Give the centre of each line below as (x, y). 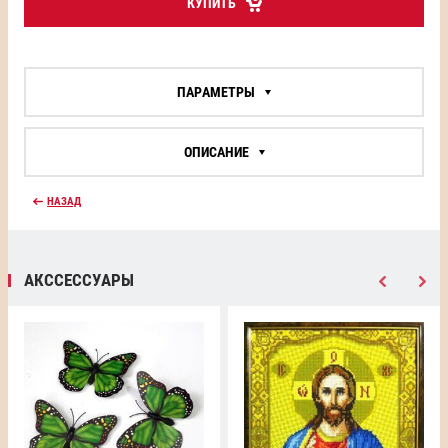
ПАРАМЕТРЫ (216, 92)
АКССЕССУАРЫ (79, 280)
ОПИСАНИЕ (216, 152)
